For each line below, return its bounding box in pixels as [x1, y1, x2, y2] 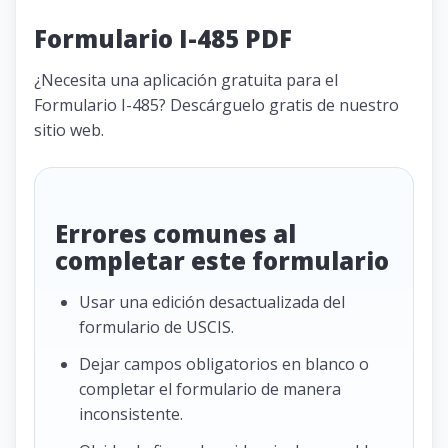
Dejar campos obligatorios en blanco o [79, 352, 369, 375]
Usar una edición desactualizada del [79, 290, 345, 313]
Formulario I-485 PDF [34, 21, 292, 55]
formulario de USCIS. [79, 315, 234, 338]
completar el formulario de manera [79, 377, 341, 400]
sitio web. [34, 118, 104, 141]
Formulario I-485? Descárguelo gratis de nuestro [34, 93, 399, 116]
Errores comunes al [55, 216, 296, 250]
